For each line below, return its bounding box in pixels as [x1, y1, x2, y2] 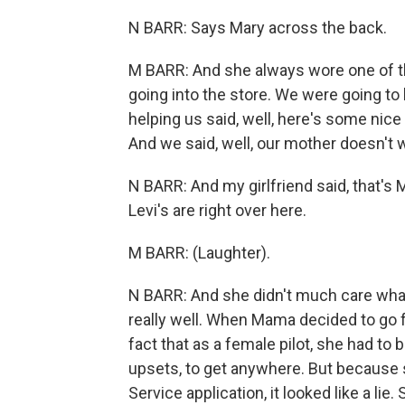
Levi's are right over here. [128, 201, 306, 220]
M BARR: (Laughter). [128, 243, 270, 262]
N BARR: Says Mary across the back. [128, 18, 387, 37]
